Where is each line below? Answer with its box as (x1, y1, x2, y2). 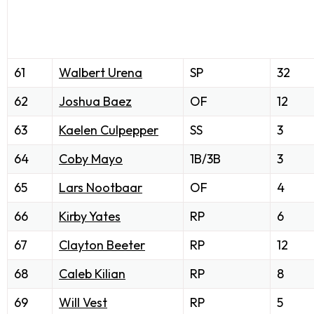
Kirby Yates (59, 208, 121, 225)
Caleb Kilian (59, 266, 125, 282)
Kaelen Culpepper (59, 122, 158, 139)
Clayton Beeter (59, 237, 145, 254)
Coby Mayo (59, 151, 123, 168)
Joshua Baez (59, 93, 132, 110)
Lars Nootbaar (59, 179, 142, 196)
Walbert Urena (59, 64, 142, 81)
